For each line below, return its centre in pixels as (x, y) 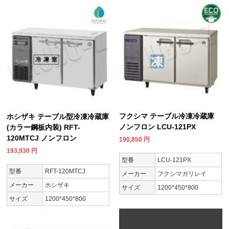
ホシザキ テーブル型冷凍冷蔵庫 (58, 117)
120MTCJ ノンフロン (42, 138)
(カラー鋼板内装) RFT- (44, 128)
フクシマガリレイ (182, 174)
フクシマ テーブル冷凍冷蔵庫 (166, 116)
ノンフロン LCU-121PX (157, 127)
